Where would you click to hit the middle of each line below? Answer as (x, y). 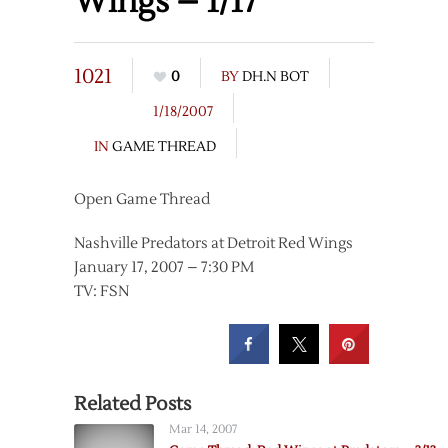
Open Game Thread (142, 199)
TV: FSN (101, 291)
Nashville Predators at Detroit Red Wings (213, 243)
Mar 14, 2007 (203, 429)
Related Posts (132, 404)
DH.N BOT (275, 77)
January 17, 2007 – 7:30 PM (164, 267)
